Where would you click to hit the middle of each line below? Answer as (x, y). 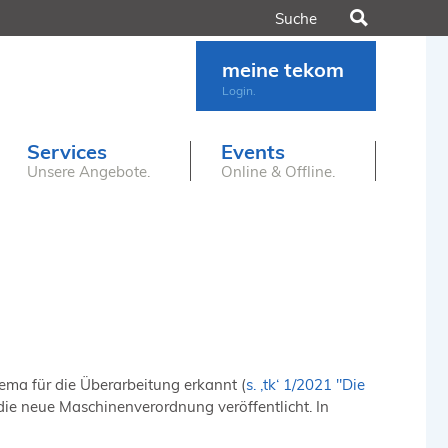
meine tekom (283, 69)
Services (67, 151)
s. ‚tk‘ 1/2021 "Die (305, 384)
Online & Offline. (278, 171)
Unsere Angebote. (89, 171)
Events (253, 151)
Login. (239, 90)
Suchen (402, 17)
